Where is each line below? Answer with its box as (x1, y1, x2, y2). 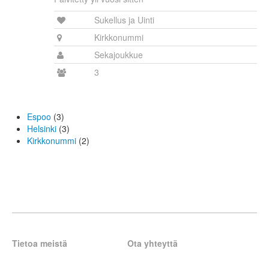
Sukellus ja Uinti (94, 14, 154, 26)
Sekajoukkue (94, 49, 143, 61)
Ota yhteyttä (127, 237, 178, 250)
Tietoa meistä (12, 237, 67, 250)
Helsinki (27, 122, 56, 135)
